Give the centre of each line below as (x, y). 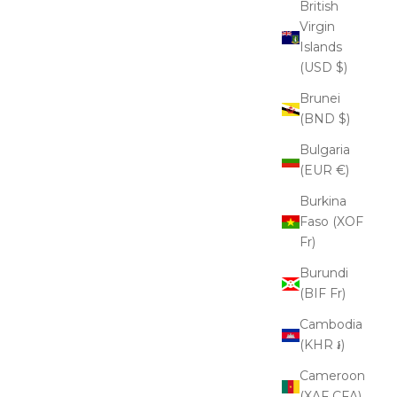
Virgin (317, 27)
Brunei (320, 99)
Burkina (323, 202)
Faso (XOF (331, 222)
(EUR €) (343, 171)
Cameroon (332, 376)
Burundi (324, 273)
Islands (321, 47)
